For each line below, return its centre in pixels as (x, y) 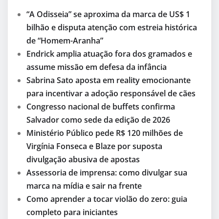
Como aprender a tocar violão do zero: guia (107, 199)
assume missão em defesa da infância (97, 67)
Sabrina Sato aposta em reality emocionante (109, 80)
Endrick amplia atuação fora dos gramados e (109, 54)
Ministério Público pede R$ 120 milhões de (105, 133)
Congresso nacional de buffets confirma (101, 107)
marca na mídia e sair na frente (84, 186)
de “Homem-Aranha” (65, 41)
